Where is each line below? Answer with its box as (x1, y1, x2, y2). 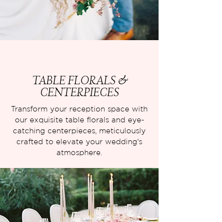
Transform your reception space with (11, 105, 148, 113)
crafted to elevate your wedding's (16, 137, 142, 146)
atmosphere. (56, 148, 102, 157)
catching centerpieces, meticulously (13, 126, 146, 135)
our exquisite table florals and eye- (14, 115, 144, 124)
